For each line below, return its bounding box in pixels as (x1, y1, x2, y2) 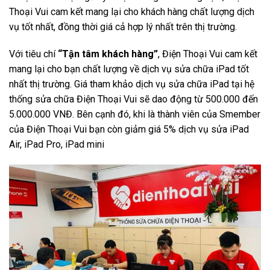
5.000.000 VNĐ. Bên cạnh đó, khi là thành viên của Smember (9, 108, 260, 121)
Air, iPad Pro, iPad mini (9, 139, 104, 151)
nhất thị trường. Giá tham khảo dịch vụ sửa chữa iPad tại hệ (9, 78, 254, 90)
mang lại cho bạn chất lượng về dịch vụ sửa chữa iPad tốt (9, 63, 249, 75)
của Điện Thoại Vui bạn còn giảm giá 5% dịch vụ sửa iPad (9, 124, 249, 136)
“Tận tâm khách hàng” (55, 48, 158, 60)
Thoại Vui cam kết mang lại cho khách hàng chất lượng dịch (9, 5, 254, 17)
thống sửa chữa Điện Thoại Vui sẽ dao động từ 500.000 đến (9, 93, 258, 105)
